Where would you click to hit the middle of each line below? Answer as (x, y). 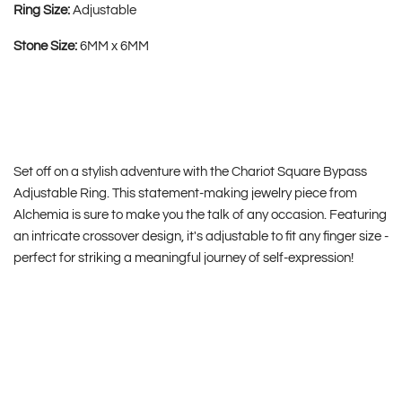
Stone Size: (47, 46)
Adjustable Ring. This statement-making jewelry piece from (185, 193)
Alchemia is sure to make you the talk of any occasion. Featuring (200, 215)
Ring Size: (43, 10)
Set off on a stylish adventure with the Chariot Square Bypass (190, 172)
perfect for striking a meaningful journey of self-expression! (184, 258)
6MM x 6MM (114, 46)
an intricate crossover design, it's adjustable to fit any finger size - (201, 236)
